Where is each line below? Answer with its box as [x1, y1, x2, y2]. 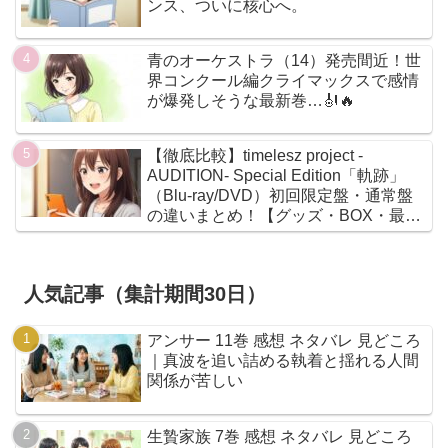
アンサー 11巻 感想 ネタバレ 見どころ [147, 332, 422, 350]
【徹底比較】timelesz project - [147, 147, 364, 165]
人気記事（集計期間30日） [24, 283, 266, 306]
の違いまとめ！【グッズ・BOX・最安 [147, 207, 422, 225]
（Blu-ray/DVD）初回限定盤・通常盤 [147, 187, 414, 205]
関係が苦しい [147, 372, 244, 390]
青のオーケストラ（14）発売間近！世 [147, 52, 422, 70]
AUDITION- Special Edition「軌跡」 [147, 167, 406, 185]
